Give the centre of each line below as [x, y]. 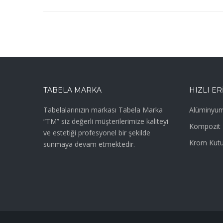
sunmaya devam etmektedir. [89, 144]
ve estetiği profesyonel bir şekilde [97, 132]
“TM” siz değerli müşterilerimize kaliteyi [106, 121]
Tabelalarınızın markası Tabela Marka [103, 110]
